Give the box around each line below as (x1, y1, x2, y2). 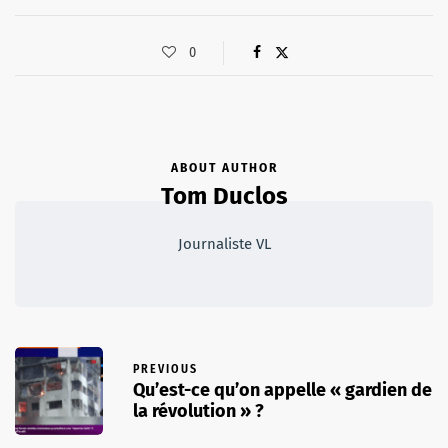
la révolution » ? (133, 400, 264, 423)
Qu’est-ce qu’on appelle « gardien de (133, 379, 432, 402)
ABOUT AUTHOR (170, 160, 278, 175)
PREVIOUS (133, 362, 198, 377)
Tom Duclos (160, 181, 288, 210)
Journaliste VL (177, 234, 271, 253)
